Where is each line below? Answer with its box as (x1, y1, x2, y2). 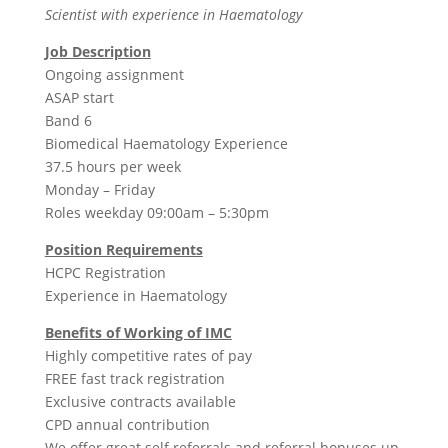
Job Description (44, 41, 151, 61)
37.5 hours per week (44, 156, 181, 176)
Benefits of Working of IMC (44, 322, 232, 342)
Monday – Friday (44, 179, 155, 199)
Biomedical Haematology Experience (44, 133, 288, 153)
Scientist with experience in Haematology (44, 4, 302, 24)
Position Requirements (44, 239, 203, 259)
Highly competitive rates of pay (44, 345, 252, 365)
